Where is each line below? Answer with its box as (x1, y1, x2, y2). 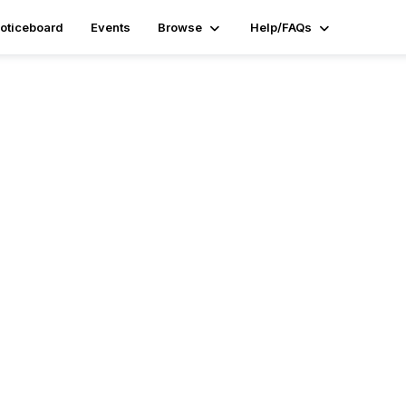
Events (91, 20, 131, 34)
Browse (158, 20, 203, 34)
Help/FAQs (250, 20, 313, 34)
